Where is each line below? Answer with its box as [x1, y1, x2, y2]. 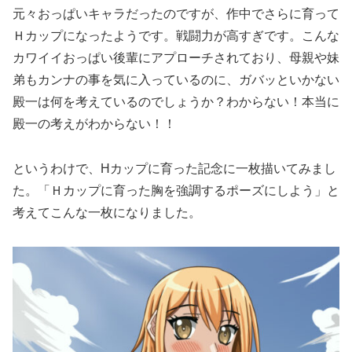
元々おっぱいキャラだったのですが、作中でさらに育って [13, 7, 339, 21]
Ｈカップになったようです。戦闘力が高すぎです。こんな [13, 29, 339, 43]
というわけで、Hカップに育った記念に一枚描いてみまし [13, 161, 336, 175]
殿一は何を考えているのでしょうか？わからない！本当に [13, 95, 339, 109]
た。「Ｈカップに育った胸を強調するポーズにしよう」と [13, 183, 339, 197]
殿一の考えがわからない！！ [13, 117, 176, 131]
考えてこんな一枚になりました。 [13, 205, 201, 219]
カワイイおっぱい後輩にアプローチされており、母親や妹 [13, 51, 339, 65]
